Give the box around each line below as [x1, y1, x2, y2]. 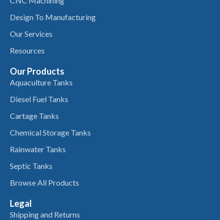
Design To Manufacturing [10, 12, 96, 22]
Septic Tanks [10, 161, 53, 171]
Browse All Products [10, 178, 79, 188]
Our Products [10, 66, 64, 77]
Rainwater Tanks [10, 144, 66, 154]
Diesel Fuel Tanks [10, 94, 68, 104]
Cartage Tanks [10, 111, 59, 121]
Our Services [10, 29, 53, 39]
